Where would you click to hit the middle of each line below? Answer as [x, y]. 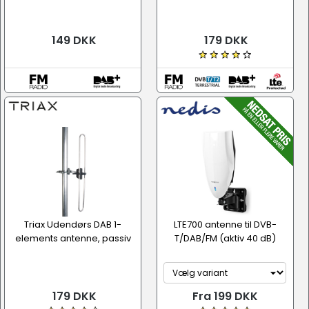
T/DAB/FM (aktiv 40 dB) [225, 238]
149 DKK [73, 40]
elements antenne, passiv [73, 238]
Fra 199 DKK [225, 296]
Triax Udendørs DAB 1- [73, 225]
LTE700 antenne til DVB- [225, 225]
